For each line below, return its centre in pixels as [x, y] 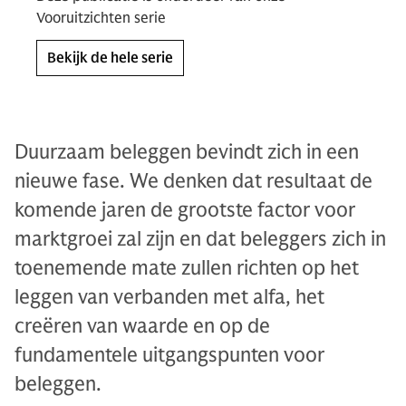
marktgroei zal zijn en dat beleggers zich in [200, 239]
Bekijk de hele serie [110, 58]
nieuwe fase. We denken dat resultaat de [193, 181]
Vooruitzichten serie [101, 18]
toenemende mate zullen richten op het [187, 268]
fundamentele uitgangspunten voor [169, 355]
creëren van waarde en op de [142, 326]
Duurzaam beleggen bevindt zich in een [187, 152]
